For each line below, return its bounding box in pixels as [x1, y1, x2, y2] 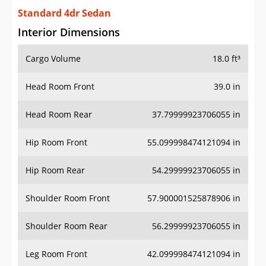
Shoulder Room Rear [26, 220, 107, 232]
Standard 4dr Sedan [18, 7, 111, 20]
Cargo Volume [26, 53, 81, 65]
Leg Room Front [26, 248, 87, 260]
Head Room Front [26, 81, 94, 93]
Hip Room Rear [26, 164, 85, 176]
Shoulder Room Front [26, 192, 110, 204]
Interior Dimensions [18, 25, 120, 40]
